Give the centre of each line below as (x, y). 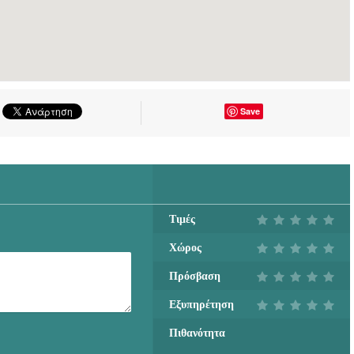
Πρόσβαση (194, 276)
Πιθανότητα (197, 333)
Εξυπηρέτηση (201, 304)
